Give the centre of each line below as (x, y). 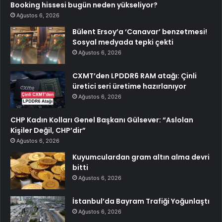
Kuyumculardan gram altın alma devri (141, 157)
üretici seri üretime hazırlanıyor (129, 86)
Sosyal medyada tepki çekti (123, 42)
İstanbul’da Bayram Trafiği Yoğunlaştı (141, 201)
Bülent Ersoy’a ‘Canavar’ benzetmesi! (140, 32)
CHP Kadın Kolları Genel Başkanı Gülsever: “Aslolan (102, 120)
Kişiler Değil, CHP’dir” (48, 131)
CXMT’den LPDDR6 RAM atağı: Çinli (135, 76)
